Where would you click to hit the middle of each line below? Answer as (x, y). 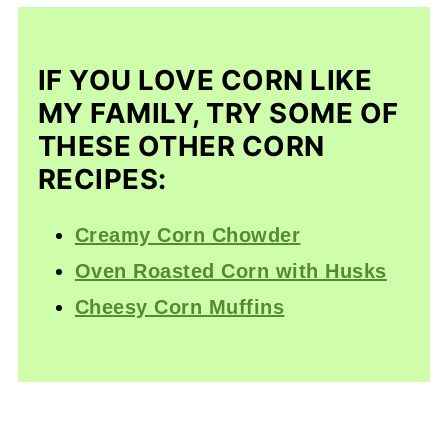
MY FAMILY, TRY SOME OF (218, 112)
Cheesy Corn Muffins (179, 306)
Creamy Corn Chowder (187, 234)
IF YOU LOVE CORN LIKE (205, 79)
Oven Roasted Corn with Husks (230, 270)
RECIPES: (102, 178)
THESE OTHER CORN (181, 145)
